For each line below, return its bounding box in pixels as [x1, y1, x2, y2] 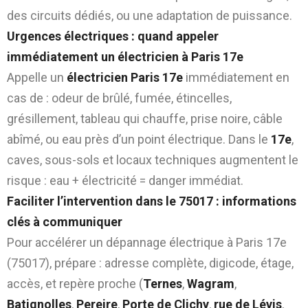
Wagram [187, 276, 234, 291]
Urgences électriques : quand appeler [7, 28, 219, 43]
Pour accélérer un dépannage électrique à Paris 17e [7, 234, 287, 250]
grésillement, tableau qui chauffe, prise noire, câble [7, 111, 283, 126]
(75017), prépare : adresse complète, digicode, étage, [7, 255, 294, 270]
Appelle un [7, 69, 67, 85]
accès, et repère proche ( [7, 276, 143, 291]
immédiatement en [183, 69, 289, 85]
